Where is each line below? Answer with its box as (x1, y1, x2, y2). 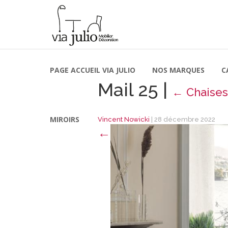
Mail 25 (98, 79, 163, 100)
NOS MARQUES (152, 65, 205, 75)
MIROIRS (50, 115, 79, 124)
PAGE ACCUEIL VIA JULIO (50, 65, 135, 75)
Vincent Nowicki (98, 116, 150, 123)
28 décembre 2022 (154, 116, 215, 123)
